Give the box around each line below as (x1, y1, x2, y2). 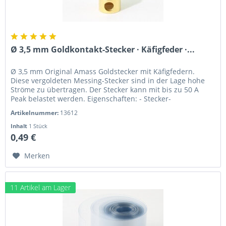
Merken (24, 150, 50, 160)
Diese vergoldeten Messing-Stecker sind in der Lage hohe (11, 75, 205, 85)
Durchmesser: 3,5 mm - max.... (11, 102, 114, 112)
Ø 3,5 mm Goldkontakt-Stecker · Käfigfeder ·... (11, 43, 195, 55)
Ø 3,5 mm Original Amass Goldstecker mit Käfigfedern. (11, 66, 195, 76)
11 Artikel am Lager (10, 183, 71, 193)
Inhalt (11, 122, 29, 130)
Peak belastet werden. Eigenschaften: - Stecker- (11, 93, 172, 103)
